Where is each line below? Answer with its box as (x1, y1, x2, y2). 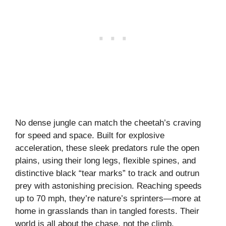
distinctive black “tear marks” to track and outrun (15, 168, 199, 178)
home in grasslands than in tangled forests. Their (15, 206, 199, 216)
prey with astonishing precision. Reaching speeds (15, 181, 202, 191)
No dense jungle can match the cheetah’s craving (15, 118, 201, 128)
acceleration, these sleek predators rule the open (15, 143, 199, 153)
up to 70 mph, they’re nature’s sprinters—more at (15, 193, 201, 203)
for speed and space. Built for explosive (15, 130, 164, 140)
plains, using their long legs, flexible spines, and (15, 155, 196, 165)
